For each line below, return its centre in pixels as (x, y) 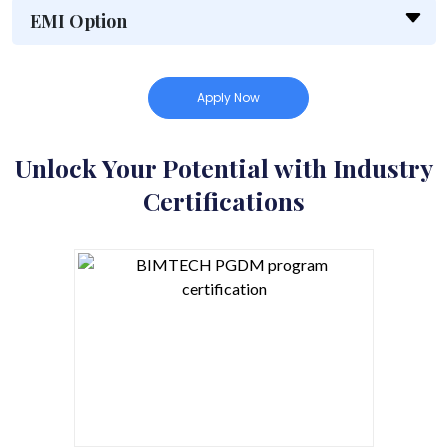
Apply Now (228, 98)
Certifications (224, 201)
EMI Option (78, 21)
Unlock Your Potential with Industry (224, 168)
